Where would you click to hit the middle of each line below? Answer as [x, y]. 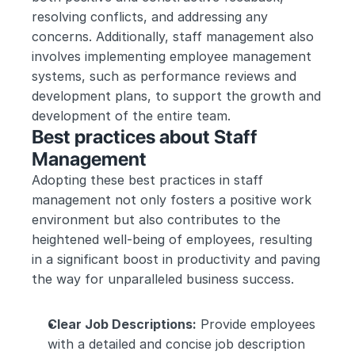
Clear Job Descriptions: [122, 324]
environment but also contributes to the [156, 219]
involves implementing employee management [172, 56]
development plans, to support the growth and [176, 96]
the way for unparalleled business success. [163, 279]
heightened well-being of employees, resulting [172, 239]
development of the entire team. [131, 116]
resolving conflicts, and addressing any [150, 17]
